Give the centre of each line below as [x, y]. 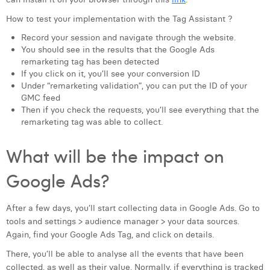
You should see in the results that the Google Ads [118, 49]
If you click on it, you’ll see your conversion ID [111, 74]
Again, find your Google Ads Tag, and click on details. [110, 234]
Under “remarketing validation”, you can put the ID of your [134, 86]
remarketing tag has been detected [90, 61]
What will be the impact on [115, 155]
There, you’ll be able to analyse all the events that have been [125, 254]
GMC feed [41, 98]
